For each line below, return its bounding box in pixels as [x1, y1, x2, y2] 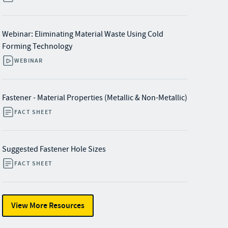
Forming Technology [2, 41, 72, 51]
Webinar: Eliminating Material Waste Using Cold [2, 29, 163, 39]
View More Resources [11, 200, 84, 211]
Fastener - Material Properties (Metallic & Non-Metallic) [2, 93, 187, 103]
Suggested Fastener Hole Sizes [2, 144, 106, 154]
